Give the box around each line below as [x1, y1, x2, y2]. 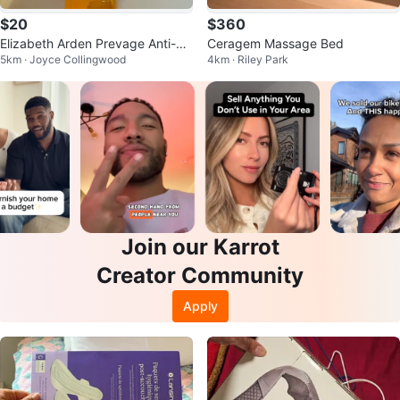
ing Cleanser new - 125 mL [21, 54, 155, 69]
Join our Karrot [121, 234, 279, 261]
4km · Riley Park [207, 53, 288, 66]
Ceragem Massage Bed [207, 36, 344, 51]
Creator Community [96, 262, 304, 289]
